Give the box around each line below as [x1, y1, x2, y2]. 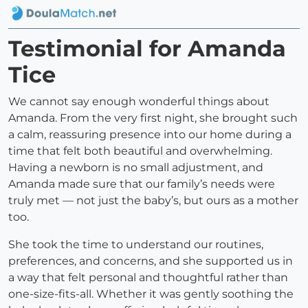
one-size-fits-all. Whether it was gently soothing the [8, 287, 294, 301]
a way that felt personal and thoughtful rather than [8, 271, 288, 285]
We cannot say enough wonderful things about [8, 95, 269, 109]
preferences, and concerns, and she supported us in [8, 254, 293, 268]
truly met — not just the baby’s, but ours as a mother [8, 194, 298, 208]
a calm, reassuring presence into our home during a [8, 128, 291, 142]
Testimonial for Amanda [8, 35, 286, 63]
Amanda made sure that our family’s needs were [8, 177, 275, 191]
